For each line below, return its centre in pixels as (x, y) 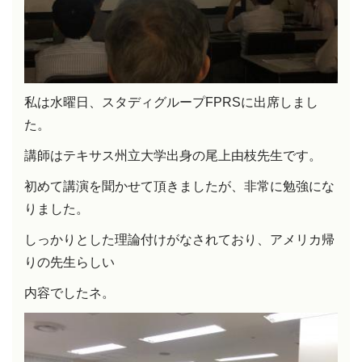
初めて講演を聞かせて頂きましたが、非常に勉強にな (179, 186)
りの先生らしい (69, 262)
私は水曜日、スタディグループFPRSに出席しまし (171, 102)
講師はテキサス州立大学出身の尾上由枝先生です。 (173, 155)
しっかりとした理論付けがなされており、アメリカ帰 (179, 239)
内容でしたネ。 (69, 293)
